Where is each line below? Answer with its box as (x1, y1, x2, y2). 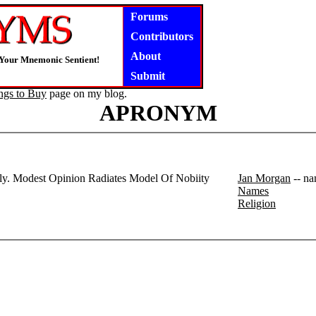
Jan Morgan (238, 172, 291, 184)
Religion (238, 197, 276, 209)
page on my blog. (47, 87, 127, 99)
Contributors (130, 30, 193, 42)
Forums (130, 11, 168, 23)
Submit (130, 70, 165, 82)
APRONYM (99, 100, 217, 126)
